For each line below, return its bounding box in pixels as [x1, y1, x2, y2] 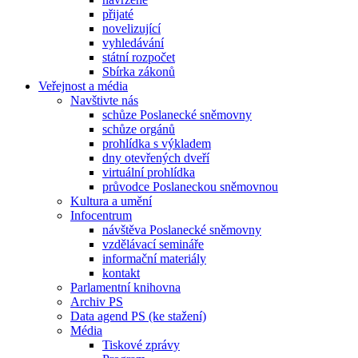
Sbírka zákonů [102, 65, 175, 79]
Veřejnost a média [38, 79, 128, 93]
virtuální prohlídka [102, 165, 195, 180]
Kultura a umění [70, 194, 152, 209]
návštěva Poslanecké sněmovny [102, 223, 261, 237]
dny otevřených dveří [102, 151, 209, 165]
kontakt [102, 266, 140, 280]
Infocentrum [70, 209, 132, 223]
